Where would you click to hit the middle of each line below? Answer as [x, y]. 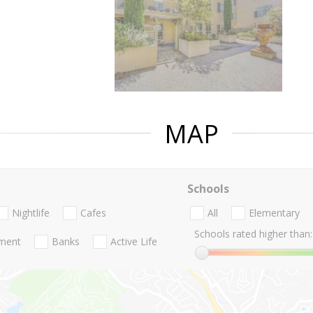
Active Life [134, 242]
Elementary [274, 213]
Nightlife [31, 213]
